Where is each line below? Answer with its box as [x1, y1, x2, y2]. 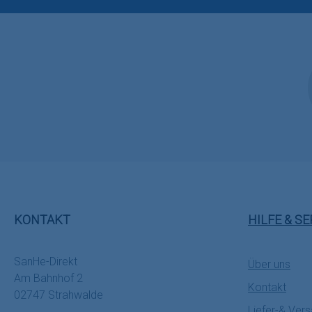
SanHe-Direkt [14, 255, 77, 268]
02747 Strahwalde [14, 288, 103, 302]
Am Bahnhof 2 [14, 272, 83, 285]
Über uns [248, 258, 290, 271]
